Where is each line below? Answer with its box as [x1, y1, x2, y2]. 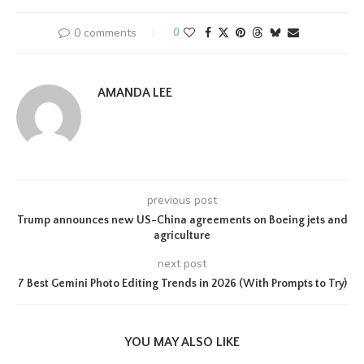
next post [158, 256, 206, 271]
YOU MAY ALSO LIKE [124, 335, 240, 349]
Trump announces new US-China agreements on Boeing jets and [16, 214, 348, 227]
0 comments [74, 25, 136, 41]
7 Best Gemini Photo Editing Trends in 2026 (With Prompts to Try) [17, 277, 347, 290]
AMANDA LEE [97, 85, 172, 100]
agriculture [154, 229, 210, 242]
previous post [147, 193, 217, 208]
